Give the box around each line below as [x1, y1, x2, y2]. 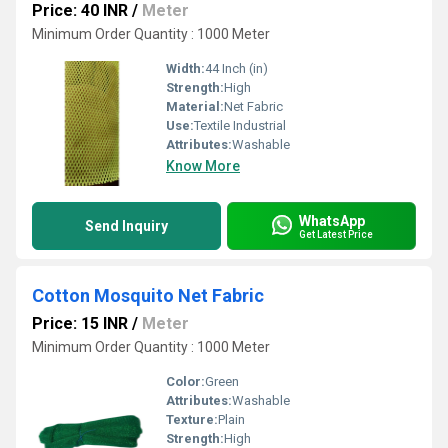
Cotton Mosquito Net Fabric [32, 285, 264, 306]
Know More [166, 158, 240, 174]
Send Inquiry [85, 218, 168, 234]
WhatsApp [299, 212, 365, 229]
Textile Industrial [194, 118, 286, 133]
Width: [166, 61, 205, 76]
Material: [166, 99, 224, 114]
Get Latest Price [299, 228, 373, 240]
